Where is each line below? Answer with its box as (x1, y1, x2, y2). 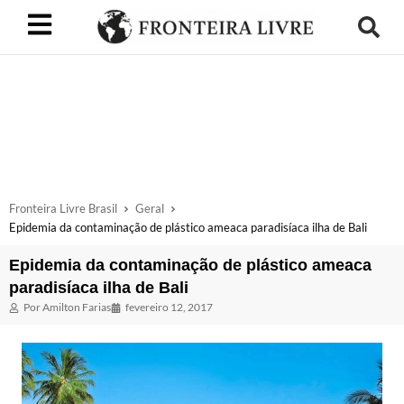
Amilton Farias (41, 300, 111, 314)
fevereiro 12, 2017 (125, 300, 213, 314)
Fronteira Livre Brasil (9, 201, 117, 216)
